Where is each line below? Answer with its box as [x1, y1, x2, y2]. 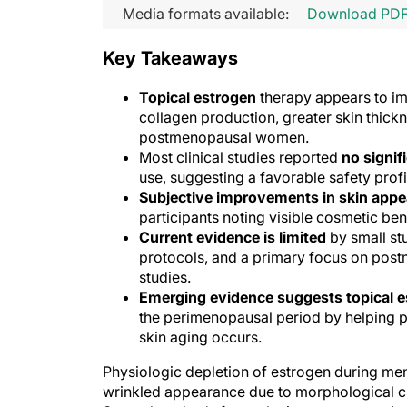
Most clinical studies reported [139, 148, 338, 166]
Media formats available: [123, 4, 289, 23]
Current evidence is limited [139, 228, 330, 246]
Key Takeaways [103, 47, 238, 69]
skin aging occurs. [139, 328, 262, 346]
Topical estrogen [139, 88, 260, 106]
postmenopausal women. [139, 128, 313, 146]
